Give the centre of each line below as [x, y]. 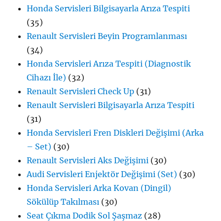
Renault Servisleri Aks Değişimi [88, 161]
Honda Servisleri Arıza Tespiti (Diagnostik [109, 64]
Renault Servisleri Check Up [81, 92]
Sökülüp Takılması [63, 202]
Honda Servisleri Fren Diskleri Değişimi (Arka [115, 133]
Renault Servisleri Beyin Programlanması [107, 36]
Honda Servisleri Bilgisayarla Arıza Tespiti [109, 9]
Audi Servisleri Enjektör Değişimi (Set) [102, 174]
